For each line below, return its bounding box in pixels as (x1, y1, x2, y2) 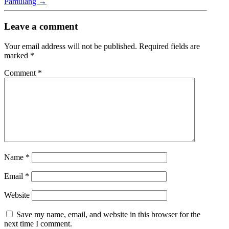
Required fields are (139, 41, 200, 51)
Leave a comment (4, 21, 78, 32)
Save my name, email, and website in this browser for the (16, 210, 200, 219)
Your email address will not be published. (4, 41, 137, 51)
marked (4, 51, 30, 60)
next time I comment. (4, 219, 72, 228)
